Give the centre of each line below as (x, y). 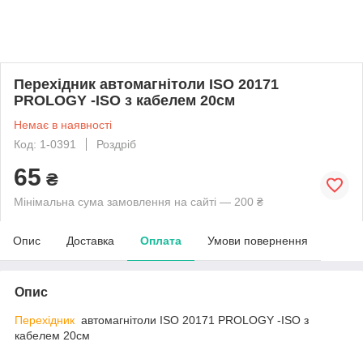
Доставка (90, 240)
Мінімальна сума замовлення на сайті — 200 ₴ (139, 201)
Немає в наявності (63, 124)
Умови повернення (258, 240)
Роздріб (116, 144)
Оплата (161, 240)
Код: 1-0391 (45, 144)
